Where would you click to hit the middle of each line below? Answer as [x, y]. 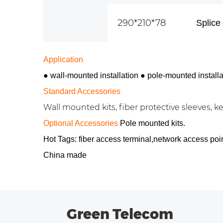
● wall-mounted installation [92, 75]
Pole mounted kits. [152, 123]
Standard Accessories [82, 91]
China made [65, 155]
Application [63, 59]
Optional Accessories [81, 123]
